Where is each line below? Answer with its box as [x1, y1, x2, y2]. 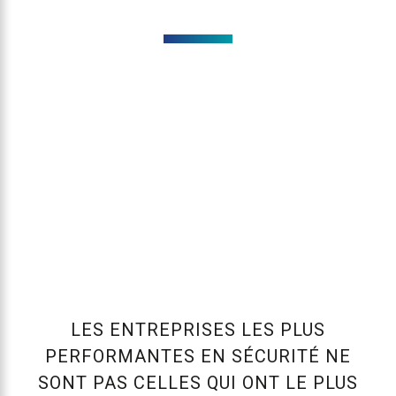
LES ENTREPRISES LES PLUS [70, 318, 325, 340]
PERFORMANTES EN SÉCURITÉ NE [44, 345, 351, 367]
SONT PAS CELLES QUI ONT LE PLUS [37, 371, 358, 393]
